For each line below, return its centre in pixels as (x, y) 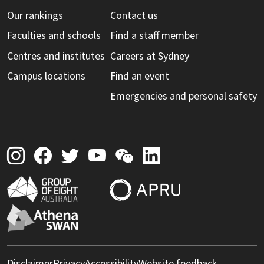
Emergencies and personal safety (184, 96)
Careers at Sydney (150, 55)
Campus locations (46, 75)
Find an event (140, 75)
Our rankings (35, 15)
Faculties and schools (54, 35)
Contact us (134, 15)
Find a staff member (154, 35)
